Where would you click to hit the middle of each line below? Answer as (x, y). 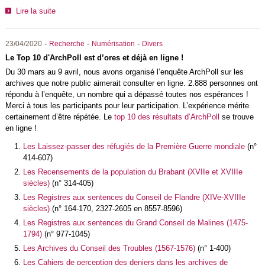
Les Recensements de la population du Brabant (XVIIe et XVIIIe (132, 172)
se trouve (236, 117)
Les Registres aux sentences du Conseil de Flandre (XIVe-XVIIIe (134, 198)
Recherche (67, 43)
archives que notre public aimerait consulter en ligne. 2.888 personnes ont (131, 83)
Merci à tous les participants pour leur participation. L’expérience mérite (127, 105)
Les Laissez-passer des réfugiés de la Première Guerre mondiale (135, 147)
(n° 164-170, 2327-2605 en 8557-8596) (116, 209)
